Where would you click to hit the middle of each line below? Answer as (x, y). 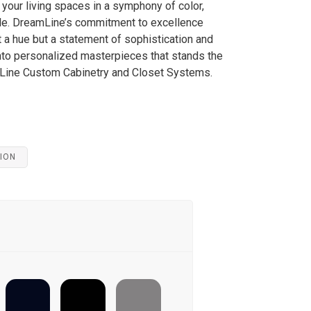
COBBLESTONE (138, 302)
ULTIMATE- (83, 291)
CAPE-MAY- (138, 291)
